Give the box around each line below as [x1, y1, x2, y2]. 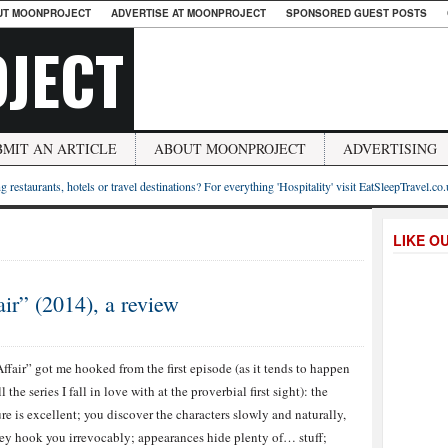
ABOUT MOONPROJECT [154, 139, 306, 158]
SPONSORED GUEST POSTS [286, 6, 427, 20]
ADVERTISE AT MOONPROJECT [111, 6, 266, 20]
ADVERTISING [343, 139, 437, 158]
